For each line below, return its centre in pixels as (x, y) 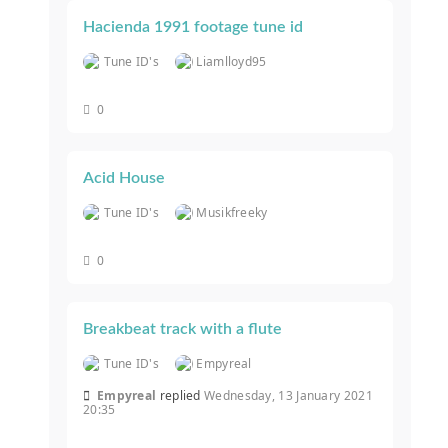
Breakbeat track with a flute (182, 329)
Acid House (124, 178)
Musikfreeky (232, 213)
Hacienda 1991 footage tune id (193, 27)
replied (182, 396)
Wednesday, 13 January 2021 (288, 396)
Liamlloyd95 (231, 62)
